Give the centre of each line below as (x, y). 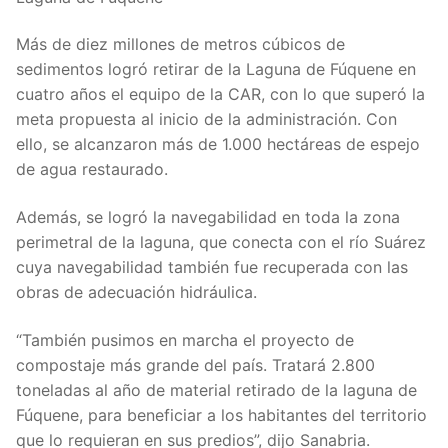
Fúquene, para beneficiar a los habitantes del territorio (221, 414)
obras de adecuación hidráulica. (136, 292)
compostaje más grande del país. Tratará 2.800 (195, 364)
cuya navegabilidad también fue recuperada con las (212, 267)
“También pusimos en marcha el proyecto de (185, 339)
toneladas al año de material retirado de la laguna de (216, 389)
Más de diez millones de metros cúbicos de (180, 44)
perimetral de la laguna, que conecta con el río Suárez (221, 242)
